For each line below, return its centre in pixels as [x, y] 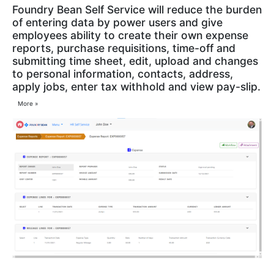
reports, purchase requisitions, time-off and [124, 48]
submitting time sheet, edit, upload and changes [135, 61]
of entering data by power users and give [117, 23]
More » [28, 103]
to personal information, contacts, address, [123, 74]
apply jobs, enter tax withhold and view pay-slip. [136, 87]
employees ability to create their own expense [130, 35]
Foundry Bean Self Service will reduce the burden [137, 10]
